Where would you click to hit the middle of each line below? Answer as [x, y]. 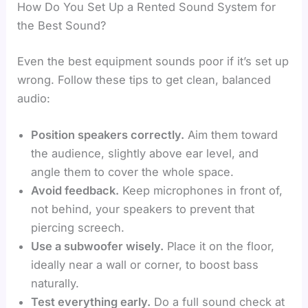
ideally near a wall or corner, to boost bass [145, 265]
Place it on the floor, [219, 246]
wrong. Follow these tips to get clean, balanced [144, 79]
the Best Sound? [62, 26]
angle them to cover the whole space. [133, 172]
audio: [34, 98]
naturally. [55, 284]
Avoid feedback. [75, 191]
